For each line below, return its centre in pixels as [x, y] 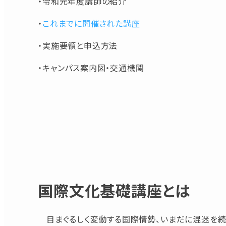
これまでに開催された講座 [91, 23]
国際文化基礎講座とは [115, 190]
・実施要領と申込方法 [78, 46]
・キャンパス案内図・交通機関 [91, 68]
